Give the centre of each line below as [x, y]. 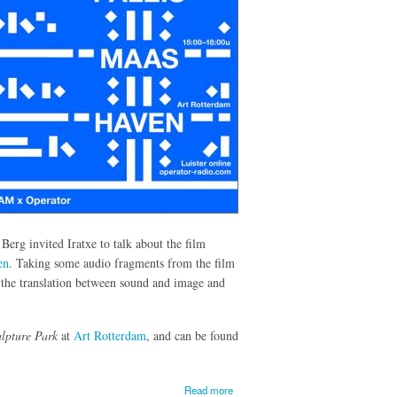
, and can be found [192, 336]
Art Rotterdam [110, 336]
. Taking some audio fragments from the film [122, 262]
